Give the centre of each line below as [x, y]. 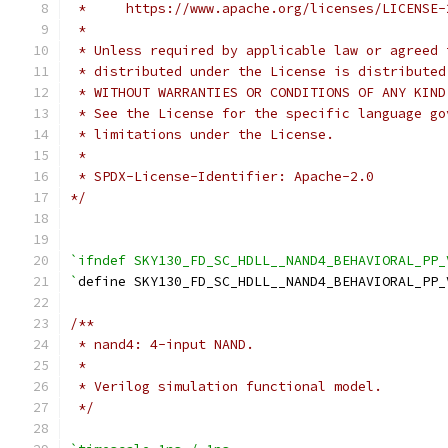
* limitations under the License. [202, 134]
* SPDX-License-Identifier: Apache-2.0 [222, 176]
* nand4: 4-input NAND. [162, 344]
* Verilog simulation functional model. [226, 386]
